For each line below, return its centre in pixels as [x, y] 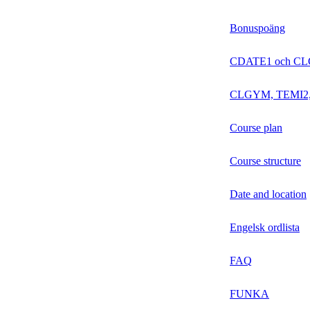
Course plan [256, 128]
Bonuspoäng [257, 28]
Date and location [268, 194]
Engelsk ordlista [265, 228]
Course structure [265, 161]
